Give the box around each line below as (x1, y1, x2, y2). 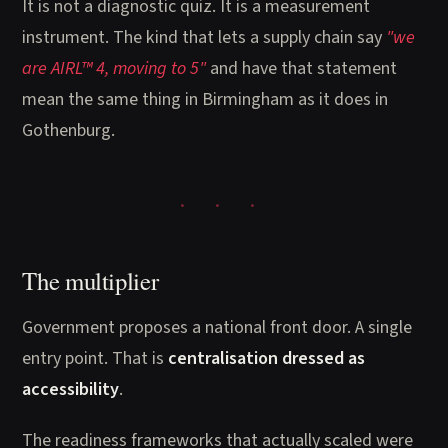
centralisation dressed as (168, 345, 366, 372)
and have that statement (206, 54, 398, 81)
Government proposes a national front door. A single (22, 314, 413, 341)
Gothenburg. (22, 116, 116, 143)
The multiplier (22, 263, 159, 297)
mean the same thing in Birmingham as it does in (22, 85, 389, 112)
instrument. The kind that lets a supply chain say (22, 23, 387, 50)
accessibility (22, 376, 120, 403)
